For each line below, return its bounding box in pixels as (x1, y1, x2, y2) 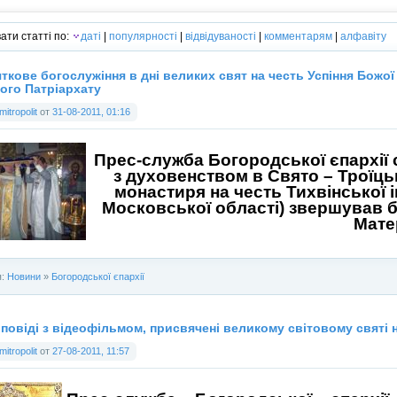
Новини (7, 270, 41, 282)
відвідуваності (185, 29, 256, 43)
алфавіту (340, 29, 386, 43)
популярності (109, 29, 177, 43)
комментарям (264, 29, 332, 43)
